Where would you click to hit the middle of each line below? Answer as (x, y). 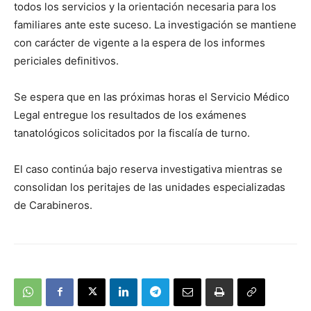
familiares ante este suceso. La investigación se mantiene (155, 24)
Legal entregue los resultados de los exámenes (130, 115)
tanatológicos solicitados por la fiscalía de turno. (132, 133)
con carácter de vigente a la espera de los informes (140, 42)
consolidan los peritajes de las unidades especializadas (150, 187)
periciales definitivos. (66, 60)
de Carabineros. (53, 205)
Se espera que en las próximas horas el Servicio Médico (152, 96)
